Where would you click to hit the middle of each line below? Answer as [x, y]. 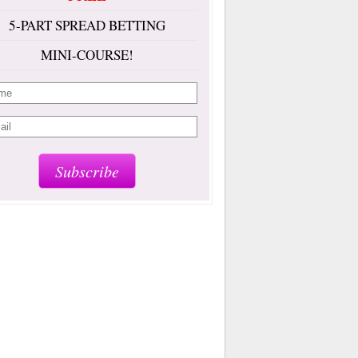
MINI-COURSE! [87, 55]
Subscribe [87, 171]
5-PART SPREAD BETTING [87, 25]
